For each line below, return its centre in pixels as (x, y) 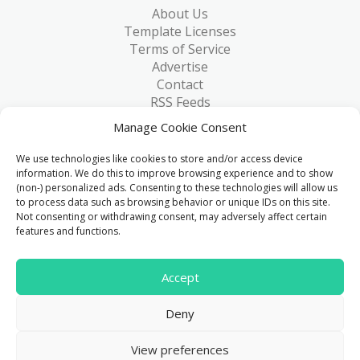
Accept (180, 277)
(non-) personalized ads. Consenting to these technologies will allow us (177, 188)
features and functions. (68, 231)
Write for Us (180, 226)
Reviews (180, 191)
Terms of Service (180, 49)
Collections (180, 155)
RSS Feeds (180, 102)
